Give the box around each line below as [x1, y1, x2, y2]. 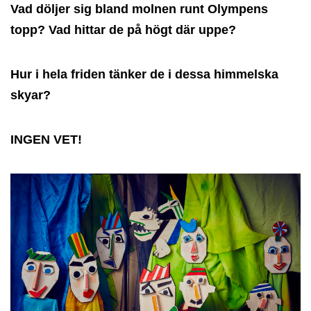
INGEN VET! [10, 133, 82, 147]
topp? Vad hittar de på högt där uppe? [10, 23, 236, 37]
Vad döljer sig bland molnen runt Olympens [10, 2, 268, 17]
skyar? [10, 88, 51, 103]
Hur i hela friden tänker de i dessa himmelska [10, 67, 278, 82]
